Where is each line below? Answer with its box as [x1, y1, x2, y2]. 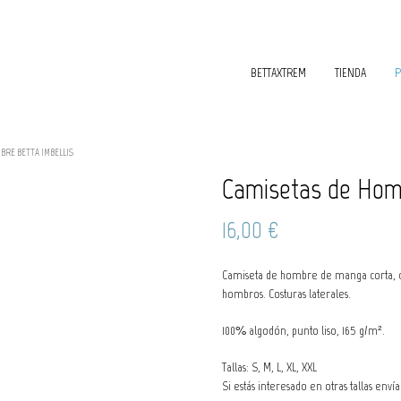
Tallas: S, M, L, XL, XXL [222, 360, 317, 375]
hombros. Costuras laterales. [222, 286, 351, 302]
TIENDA [335, 65, 366, 81]
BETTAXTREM [251, 65, 306, 81]
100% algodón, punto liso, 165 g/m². [222, 323, 385, 338]
